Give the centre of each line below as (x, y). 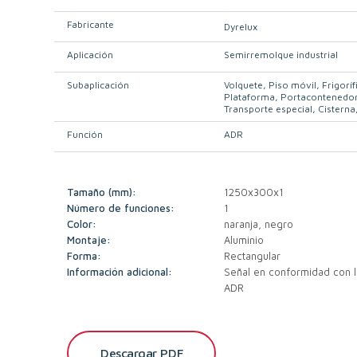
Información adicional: (120, 272)
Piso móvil (293, 85)
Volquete (244, 85)
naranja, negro (259, 224)
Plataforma (250, 97)
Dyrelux (241, 27)
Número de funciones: (121, 208)
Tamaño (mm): (102, 192)
